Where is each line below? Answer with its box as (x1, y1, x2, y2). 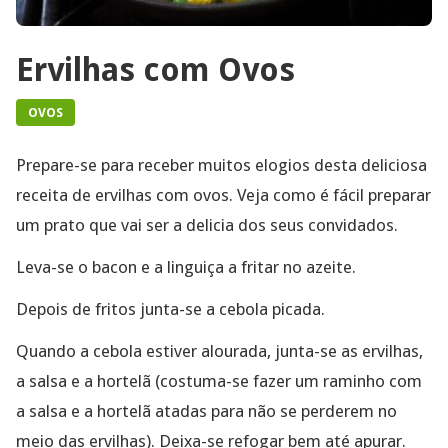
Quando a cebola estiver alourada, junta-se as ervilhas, (16, 340, 423, 361)
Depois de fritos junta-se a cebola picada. (16, 298, 325, 319)
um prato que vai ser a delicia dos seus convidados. (16, 214, 398, 235)
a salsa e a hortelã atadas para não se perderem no (16, 400, 397, 421)
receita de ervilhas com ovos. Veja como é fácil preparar (16, 184, 431, 205)
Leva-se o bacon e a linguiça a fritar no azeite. (16, 256, 356, 277)
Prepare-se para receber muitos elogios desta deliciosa (16, 154, 427, 175)
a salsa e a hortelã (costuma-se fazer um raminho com (16, 370, 422, 391)
